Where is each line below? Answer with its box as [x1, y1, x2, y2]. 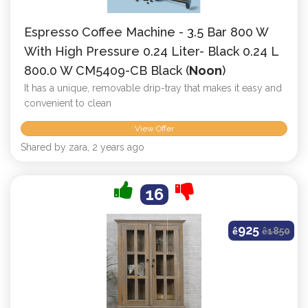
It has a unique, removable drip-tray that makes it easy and [24, 82, 282, 94]
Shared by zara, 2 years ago [21, 141, 144, 153]
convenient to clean [24, 98, 111, 109]
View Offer [134, 123, 174, 133]
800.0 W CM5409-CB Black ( [24, 63, 189, 78]
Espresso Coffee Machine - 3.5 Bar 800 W [24, 25, 268, 40]
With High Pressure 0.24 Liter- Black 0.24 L [24, 44, 278, 59]
